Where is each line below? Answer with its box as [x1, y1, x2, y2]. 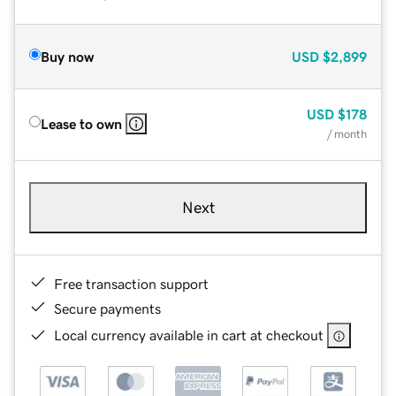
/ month [327, 127, 367, 140]
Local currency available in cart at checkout [54, 327, 324, 342]
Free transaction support [54, 276, 209, 291]
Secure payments [54, 301, 161, 316]
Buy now [41, 49, 94, 64]
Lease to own [41, 116, 122, 131]
